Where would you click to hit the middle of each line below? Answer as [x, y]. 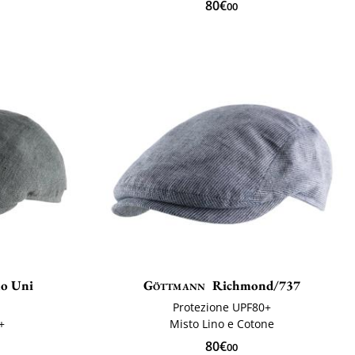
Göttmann [174, 286]
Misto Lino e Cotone [221, 324]
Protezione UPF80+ [221, 307]
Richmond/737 [257, 286]
